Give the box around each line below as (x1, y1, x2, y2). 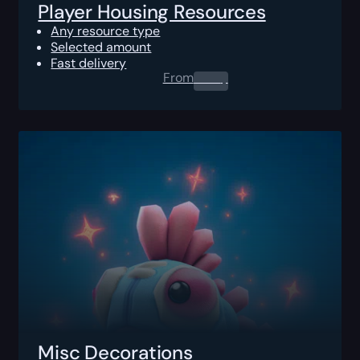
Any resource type (51, 22, 161, 39)
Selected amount (51, 38, 152, 55)
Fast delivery (51, 54, 127, 72)
